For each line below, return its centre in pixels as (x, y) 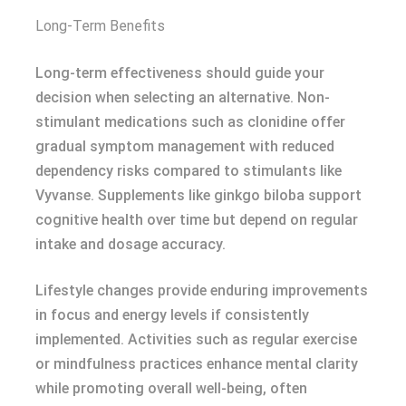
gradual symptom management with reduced (185, 146)
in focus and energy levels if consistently (172, 315)
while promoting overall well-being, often (171, 388)
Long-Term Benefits (100, 26)
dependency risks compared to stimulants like (188, 171)
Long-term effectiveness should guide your (180, 73)
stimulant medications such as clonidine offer (190, 122)
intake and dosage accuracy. (130, 244)
